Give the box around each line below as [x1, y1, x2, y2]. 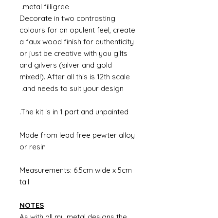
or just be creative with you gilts [19, 49, 127, 58]
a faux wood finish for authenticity [19, 37, 134, 46]
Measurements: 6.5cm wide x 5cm [19, 165, 132, 175]
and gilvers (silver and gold [19, 60, 112, 70]
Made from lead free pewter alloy [19, 130, 135, 140]
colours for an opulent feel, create [19, 25, 135, 35]
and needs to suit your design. [23, 84, 124, 93]
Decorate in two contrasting [19, 14, 115, 23]
